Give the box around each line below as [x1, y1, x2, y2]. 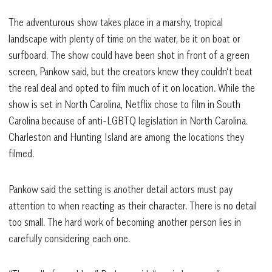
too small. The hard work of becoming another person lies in [8, 216, 241, 229]
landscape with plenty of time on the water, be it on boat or [8, 33, 240, 46]
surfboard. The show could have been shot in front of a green [8, 49, 250, 62]
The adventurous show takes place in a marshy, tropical [8, 16, 223, 29]
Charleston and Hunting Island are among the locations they [8, 131, 244, 144]
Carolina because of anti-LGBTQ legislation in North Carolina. [8, 115, 248, 127]
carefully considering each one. [8, 233, 130, 245]
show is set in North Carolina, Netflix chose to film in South [8, 98, 240, 111]
